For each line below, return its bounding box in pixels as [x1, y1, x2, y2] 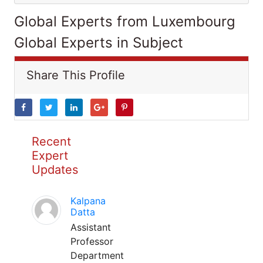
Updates [32, 163, 78, 177]
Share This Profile [26, 68, 125, 82]
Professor [70, 235, 113, 247]
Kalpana [70, 195, 106, 207]
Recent [32, 134, 71, 149]
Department [70, 249, 124, 261]
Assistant [70, 221, 111, 233]
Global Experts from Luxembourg [14, 13, 235, 30]
